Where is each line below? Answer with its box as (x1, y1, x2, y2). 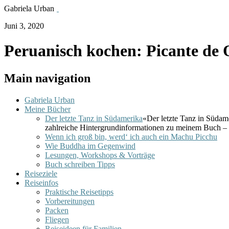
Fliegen (45, 215, 69, 224)
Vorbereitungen (45, 196, 95, 205)
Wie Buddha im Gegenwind (45, 141, 135, 150)
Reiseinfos (25, 178, 58, 187)
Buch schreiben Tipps (45, 159, 115, 169)
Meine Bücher (25, 104, 71, 113)
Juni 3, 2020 (4, 21, 44, 30)
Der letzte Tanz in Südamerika (45, 113, 143, 123)
